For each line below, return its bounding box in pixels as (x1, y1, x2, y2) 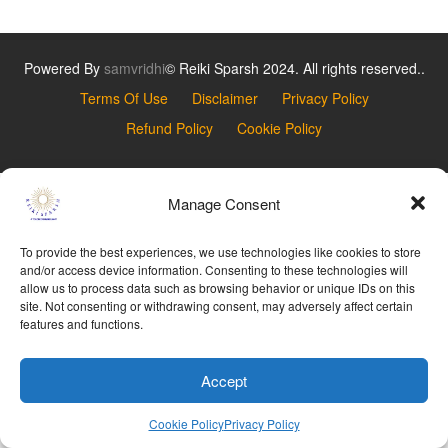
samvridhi (103, 58, 165, 78)
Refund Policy (126, 118, 213, 138)
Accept (201, 369, 247, 391)
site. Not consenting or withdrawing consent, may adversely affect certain (20, 297, 413, 314)
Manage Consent (168, 192, 280, 214)
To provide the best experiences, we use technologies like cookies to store (20, 243, 421, 260)
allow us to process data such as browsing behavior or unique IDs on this (20, 279, 415, 296)
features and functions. (20, 315, 143, 332)
